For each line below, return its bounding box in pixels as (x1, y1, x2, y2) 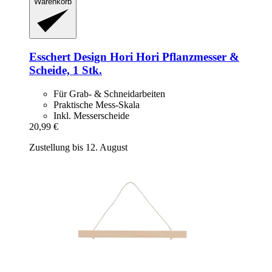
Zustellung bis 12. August (29, 141, 127, 152)
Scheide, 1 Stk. (29, 63, 102, 76)
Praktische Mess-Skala (53, 99, 140, 110)
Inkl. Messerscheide (53, 110, 129, 121)
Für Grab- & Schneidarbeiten (53, 88, 165, 99)
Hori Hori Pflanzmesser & (107, 50, 239, 63)
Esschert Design (29, 50, 107, 63)
